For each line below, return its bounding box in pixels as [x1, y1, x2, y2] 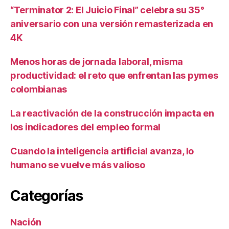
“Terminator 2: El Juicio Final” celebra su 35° [10, 4, 204, 15]
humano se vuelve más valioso [10, 159, 145, 170]
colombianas [10, 83, 67, 95]
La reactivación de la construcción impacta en [10, 107, 214, 119]
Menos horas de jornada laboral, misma [10, 56, 184, 67]
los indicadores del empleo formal [10, 121, 161, 132]
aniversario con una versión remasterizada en [10, 18, 214, 29]
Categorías [10, 187, 83, 204]
